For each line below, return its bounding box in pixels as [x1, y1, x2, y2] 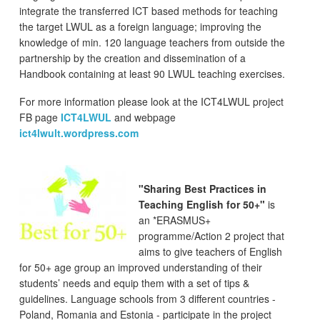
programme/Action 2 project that [139, 229, 284, 243]
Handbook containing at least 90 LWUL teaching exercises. [19, 66, 285, 81]
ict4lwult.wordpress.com [19, 126, 139, 140]
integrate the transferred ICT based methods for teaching [19, 4, 278, 18]
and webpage [111, 110, 176, 124]
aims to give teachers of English [139, 244, 282, 259]
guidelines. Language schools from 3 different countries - [19, 291, 276, 306]
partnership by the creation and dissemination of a [19, 51, 246, 65]
